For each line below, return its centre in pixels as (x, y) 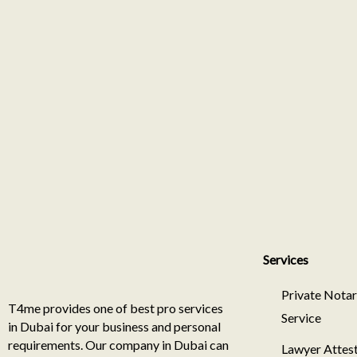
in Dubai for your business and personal (114, 326)
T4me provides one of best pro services (116, 308)
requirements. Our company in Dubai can (118, 345)
